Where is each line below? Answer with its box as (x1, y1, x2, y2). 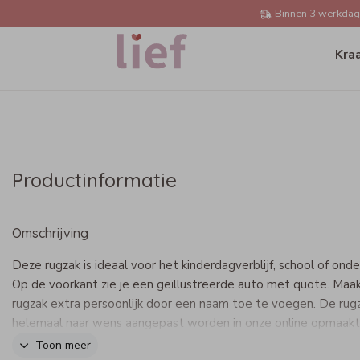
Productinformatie (12, 168, 177, 192)
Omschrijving (12, 225, 88, 241)
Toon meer (35, 337, 91, 353)
